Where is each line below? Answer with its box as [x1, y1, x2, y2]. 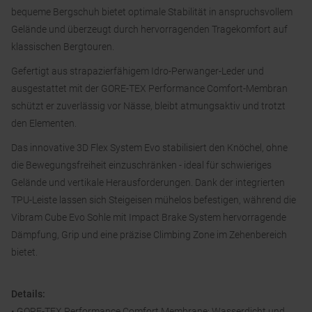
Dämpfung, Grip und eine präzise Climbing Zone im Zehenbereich [11, 229, 287, 241]
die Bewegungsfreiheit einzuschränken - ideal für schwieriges [11, 159, 272, 171]
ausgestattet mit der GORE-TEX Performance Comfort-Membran [11, 83, 288, 95]
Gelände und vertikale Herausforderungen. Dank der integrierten [11, 177, 285, 189]
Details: [11, 288, 45, 300]
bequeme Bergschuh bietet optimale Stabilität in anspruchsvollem [11, 6, 292, 18]
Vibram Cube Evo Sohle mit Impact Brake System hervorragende [11, 212, 286, 224]
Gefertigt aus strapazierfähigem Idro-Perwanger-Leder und [11, 65, 264, 77]
